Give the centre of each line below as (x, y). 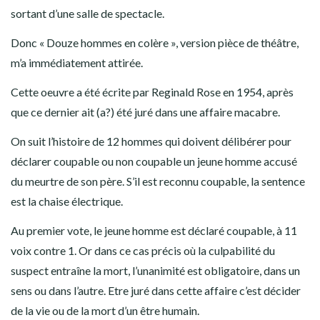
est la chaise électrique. (67, 201)
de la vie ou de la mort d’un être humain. (105, 310)
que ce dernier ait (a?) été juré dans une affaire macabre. (145, 112)
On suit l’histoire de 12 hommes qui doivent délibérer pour (151, 141)
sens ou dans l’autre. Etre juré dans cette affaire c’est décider (156, 290)
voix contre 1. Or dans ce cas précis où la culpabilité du (143, 250)
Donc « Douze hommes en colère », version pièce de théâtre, (155, 42)
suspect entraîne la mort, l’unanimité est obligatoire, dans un (155, 270)
